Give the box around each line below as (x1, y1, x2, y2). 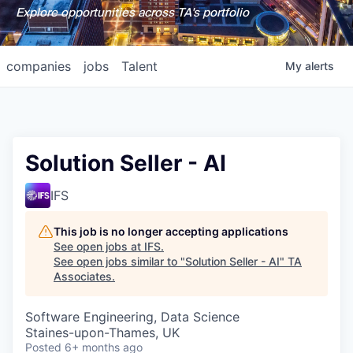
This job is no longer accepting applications (54, 225, 288, 238)
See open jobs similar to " (54, 255, 185, 268)
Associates (54, 269, 112, 283)
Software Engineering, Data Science (25, 309, 240, 325)
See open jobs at (54, 240, 144, 253)
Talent (121, 58, 158, 74)
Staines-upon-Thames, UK (25, 325, 180, 340)
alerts (305, 59, 334, 72)
